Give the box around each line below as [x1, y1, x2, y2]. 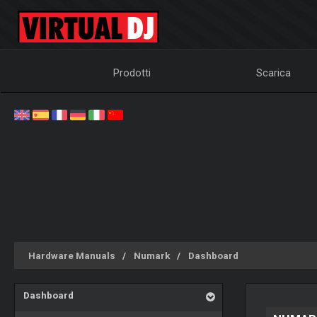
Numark [134, 250, 170, 261]
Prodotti [113, 67, 151, 79]
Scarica [256, 67, 292, 79]
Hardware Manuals [28, 250, 115, 261]
